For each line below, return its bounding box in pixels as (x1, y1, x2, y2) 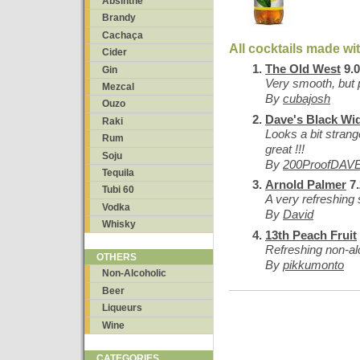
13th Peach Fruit (265, 227, 357, 242)
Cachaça (102, 29, 143, 41)
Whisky (102, 219, 136, 231)
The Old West (265, 62, 341, 76)
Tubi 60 (102, 184, 134, 196)
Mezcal (102, 80, 134, 92)
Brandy (102, 12, 136, 24)
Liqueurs (102, 302, 142, 314)
